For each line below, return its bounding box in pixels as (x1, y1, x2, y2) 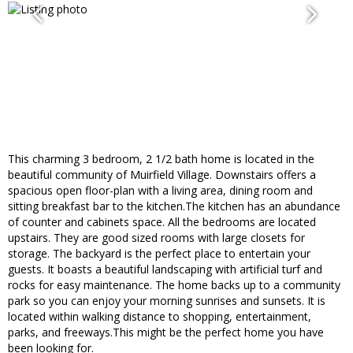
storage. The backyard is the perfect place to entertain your (8, 246, 310, 262)
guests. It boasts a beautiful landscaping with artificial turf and (8, 262, 322, 277)
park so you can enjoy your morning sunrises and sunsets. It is (8, 293, 325, 309)
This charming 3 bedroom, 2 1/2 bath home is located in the (8, 151, 314, 167)
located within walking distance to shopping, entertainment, (8, 309, 311, 325)
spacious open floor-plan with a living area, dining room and (8, 183, 313, 199)
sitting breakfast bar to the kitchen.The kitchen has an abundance (8, 199, 340, 214)
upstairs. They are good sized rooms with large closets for (8, 230, 305, 246)
